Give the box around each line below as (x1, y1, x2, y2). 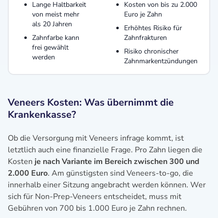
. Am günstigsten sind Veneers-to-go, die (48, 167, 193, 179)
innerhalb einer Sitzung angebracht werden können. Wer (8, 179, 206, 190)
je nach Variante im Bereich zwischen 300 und (35, 156, 200, 167)
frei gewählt (32, 42, 69, 52)
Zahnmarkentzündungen (124, 56, 198, 66)
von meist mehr (32, 9, 79, 19)
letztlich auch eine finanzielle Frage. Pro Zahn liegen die (8, 144, 202, 155)
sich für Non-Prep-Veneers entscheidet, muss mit (8, 191, 182, 202)
